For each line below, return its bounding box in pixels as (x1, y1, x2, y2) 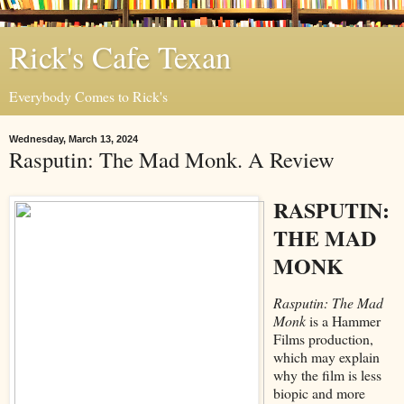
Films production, (272, 328, 373, 348)
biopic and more (272, 382, 365, 402)
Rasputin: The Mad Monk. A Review (9, 144, 335, 174)
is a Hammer (305, 310, 381, 330)
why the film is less (272, 364, 381, 384)
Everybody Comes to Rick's (9, 87, 168, 106)
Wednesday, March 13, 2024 (9, 133, 138, 144)
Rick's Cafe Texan (9, 36, 231, 78)
